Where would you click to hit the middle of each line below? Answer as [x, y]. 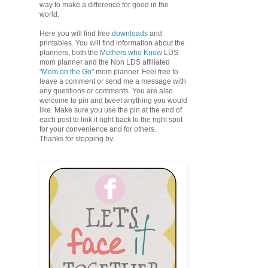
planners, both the [69, 53]
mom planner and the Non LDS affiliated [105, 63]
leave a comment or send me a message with [113, 82]
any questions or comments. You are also [106, 91]
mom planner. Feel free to [136, 72]
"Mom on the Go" [67, 72]
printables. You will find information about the [112, 43]
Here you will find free [76, 34]
